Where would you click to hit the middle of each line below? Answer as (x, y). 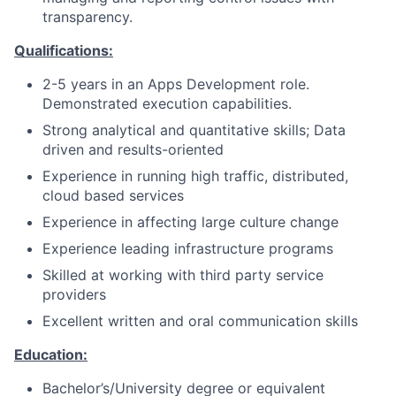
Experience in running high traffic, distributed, (195, 176)
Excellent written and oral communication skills (200, 321)
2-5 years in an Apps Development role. (176, 84)
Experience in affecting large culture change (190, 222)
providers (74, 294)
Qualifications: (64, 50)
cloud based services (113, 195)
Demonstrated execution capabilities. (167, 103)
